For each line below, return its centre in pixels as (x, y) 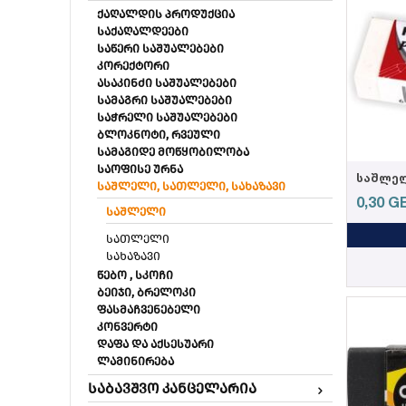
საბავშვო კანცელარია (172, 388)
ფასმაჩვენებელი (149, 309)
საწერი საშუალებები (160, 48)
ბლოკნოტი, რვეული (159, 135)
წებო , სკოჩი (135, 275)
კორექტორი (133, 66)
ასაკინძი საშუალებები (167, 83)
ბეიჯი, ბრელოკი (146, 292)
